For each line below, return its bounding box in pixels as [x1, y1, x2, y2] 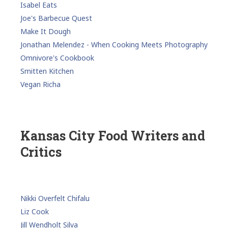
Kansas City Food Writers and [20, 127, 205, 144]
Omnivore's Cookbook [20, 52, 94, 63]
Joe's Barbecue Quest [20, 13, 92, 23]
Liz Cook [20, 206, 49, 216]
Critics [20, 143, 62, 160]
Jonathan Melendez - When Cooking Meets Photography [20, 39, 208, 49]
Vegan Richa [20, 79, 61, 89]
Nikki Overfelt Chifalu [20, 193, 90, 203]
